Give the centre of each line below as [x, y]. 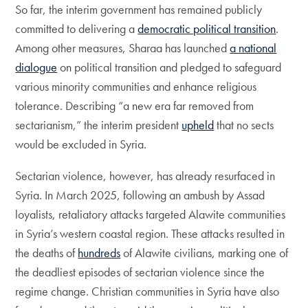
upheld [198, 125]
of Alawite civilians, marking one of [205, 253]
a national [253, 48]
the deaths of [47, 253]
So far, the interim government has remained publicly [139, 9]
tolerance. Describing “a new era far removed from [135, 106]
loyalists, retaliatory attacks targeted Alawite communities [151, 214]
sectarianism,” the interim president [99, 125]
